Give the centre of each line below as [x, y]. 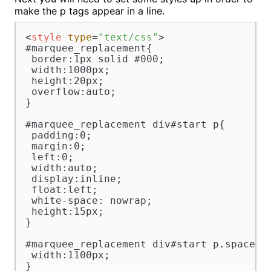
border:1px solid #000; [95, 59]
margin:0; [55, 146]
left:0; [49, 157]
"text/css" [128, 38]
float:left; [61, 190]
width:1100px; [67, 255]
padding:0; [58, 135]
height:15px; [64, 212]
